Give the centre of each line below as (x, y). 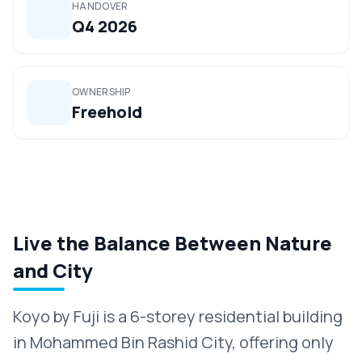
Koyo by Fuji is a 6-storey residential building (178, 316)
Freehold (107, 112)
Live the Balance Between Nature (173, 243)
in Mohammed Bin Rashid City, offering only (173, 342)
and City (53, 270)
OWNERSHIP (101, 92)
